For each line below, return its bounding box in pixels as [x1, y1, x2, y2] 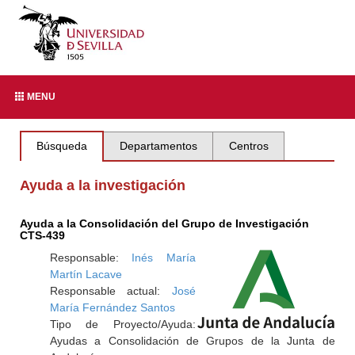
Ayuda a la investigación [20, 177, 186, 193]
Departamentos [119, 139, 197, 152]
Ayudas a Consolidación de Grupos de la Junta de [49, 334, 335, 347]
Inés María [132, 251, 196, 264]
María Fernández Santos [49, 301, 175, 314]
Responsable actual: [49, 284, 172, 297]
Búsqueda [36, 139, 88, 152]
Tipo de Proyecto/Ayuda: [49, 318, 196, 330]
